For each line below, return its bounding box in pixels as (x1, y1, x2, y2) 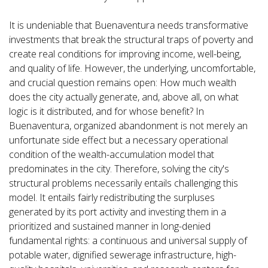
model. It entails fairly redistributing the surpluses (9, 191, 215, 205)
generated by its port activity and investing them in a (9, 205, 226, 219)
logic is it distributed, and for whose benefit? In (9, 105, 204, 118)
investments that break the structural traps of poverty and (9, 33, 253, 47)
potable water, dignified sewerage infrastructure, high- (9, 248, 236, 262)
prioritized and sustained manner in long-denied (9, 220, 211, 233)
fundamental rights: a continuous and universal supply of (9, 234, 247, 248)
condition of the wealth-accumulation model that (9, 148, 214, 162)
